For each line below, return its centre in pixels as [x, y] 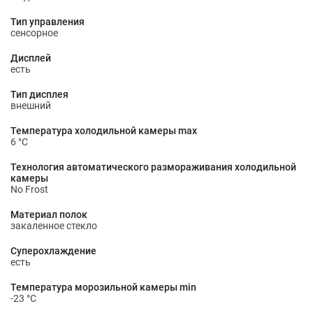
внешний [31, 105]
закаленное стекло [54, 226]
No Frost [29, 189]
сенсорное [34, 33]
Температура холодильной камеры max [104, 131]
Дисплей [31, 58]
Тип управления [48, 22]
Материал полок [49, 214]
